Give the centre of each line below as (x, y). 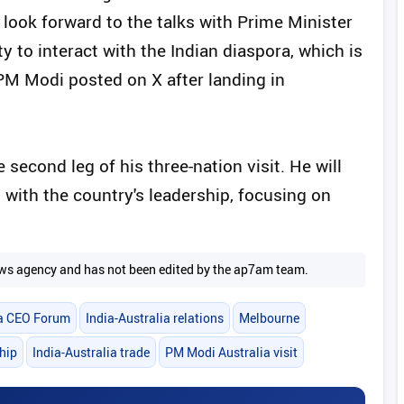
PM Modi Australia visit (232, 352)
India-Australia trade (91, 352)
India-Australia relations (155, 317)
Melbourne (270, 317)
